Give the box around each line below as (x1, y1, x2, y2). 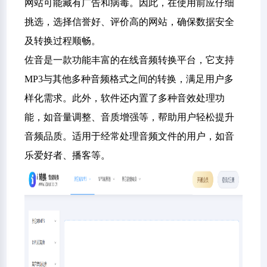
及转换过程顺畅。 (24, 36, 101, 46)
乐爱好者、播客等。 (24, 150, 111, 160)
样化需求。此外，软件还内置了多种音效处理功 (24, 93, 225, 103)
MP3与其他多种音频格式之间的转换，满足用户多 (24, 74, 234, 84)
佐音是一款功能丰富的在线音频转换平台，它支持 (24, 55, 235, 65)
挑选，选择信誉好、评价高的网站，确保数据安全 (24, 17, 235, 27)
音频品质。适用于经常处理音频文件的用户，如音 (24, 131, 235, 141)
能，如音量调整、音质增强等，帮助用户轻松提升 (24, 112, 235, 122)
